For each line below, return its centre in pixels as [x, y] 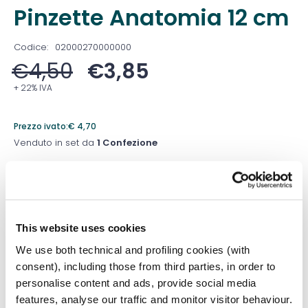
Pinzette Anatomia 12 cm [151, 17]
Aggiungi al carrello [109, 274]
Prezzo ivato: [41, 126]
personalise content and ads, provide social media [136, 283]
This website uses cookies [81, 228]
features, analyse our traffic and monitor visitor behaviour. [154, 299]
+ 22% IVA [33, 87]
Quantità [33, 207]
